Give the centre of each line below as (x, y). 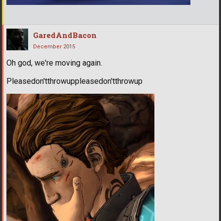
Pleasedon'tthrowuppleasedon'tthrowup (74, 81)
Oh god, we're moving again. (54, 63)
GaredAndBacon (65, 35)
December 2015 (54, 46)
